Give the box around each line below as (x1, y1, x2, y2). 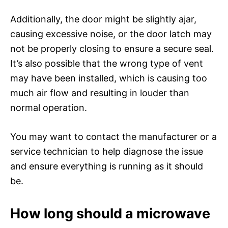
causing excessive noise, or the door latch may (10, 28, 212, 39)
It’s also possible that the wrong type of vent (10, 58, 203, 69)
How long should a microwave (10, 205, 210, 222)
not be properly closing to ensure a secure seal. (10, 43, 214, 54)
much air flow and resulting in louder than (10, 87, 189, 98)
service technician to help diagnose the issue (10, 146, 203, 157)
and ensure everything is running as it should (10, 160, 203, 172)
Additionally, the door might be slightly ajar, (10, 13, 196, 24)
